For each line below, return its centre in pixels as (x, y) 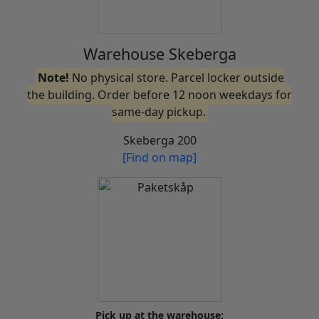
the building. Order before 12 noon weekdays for (159, 95)
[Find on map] (159, 158)
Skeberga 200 (159, 141)
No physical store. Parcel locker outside (176, 78)
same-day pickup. (158, 112)
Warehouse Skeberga (159, 54)
